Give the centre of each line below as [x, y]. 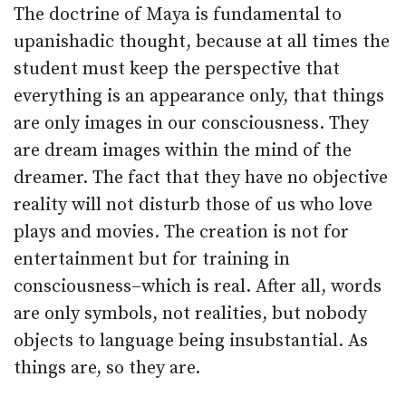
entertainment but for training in [152, 260]
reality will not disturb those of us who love [193, 205]
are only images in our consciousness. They [191, 124]
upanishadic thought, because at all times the [202, 42]
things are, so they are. [107, 368]
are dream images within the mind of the [183, 151]
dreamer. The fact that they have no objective [201, 178]
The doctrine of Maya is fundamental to [178, 15]
